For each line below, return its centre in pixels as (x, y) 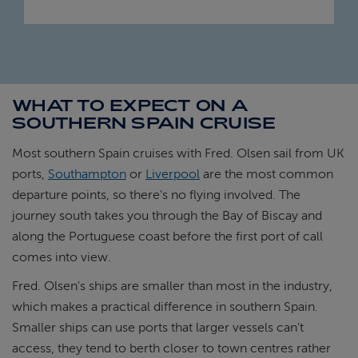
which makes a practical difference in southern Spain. (165, 307)
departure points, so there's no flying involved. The (156, 195)
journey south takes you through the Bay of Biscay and (167, 216)
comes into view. (62, 258)
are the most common (267, 175)
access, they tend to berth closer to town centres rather (171, 349)
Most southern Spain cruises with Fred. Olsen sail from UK (178, 154)
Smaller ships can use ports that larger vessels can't (158, 328)
